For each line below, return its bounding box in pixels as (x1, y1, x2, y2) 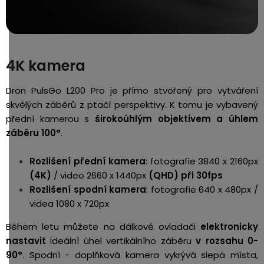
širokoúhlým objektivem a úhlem (95, 112, 258, 125)
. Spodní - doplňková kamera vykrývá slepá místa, (22, 248, 258, 261)
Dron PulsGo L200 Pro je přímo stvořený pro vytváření (6, 84, 258, 97)
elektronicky (200, 220, 258, 233)
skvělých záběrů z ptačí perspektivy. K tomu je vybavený (6, 98, 258, 111)
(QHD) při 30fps (148, 169, 223, 181)
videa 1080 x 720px (29, 197, 109, 210)
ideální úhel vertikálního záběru (46, 234, 196, 247)
